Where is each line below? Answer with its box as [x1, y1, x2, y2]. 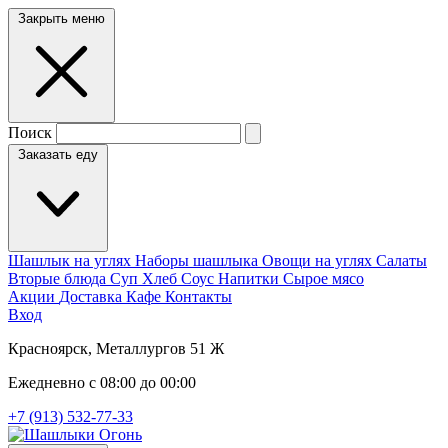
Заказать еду [18, 147, 98, 162]
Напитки [218, 270, 283, 287]
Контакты [165, 288, 232, 305]
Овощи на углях [262, 252, 376, 269]
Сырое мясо [283, 270, 364, 287]
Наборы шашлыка [135, 252, 262, 269]
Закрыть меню [18, 11, 105, 26]
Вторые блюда [8, 270, 110, 287]
